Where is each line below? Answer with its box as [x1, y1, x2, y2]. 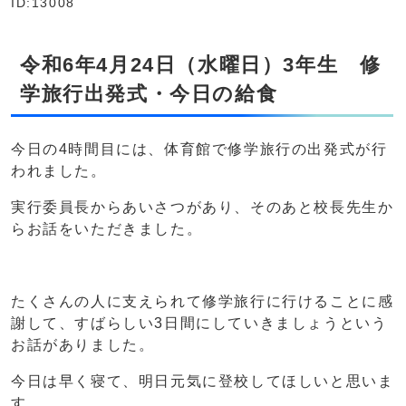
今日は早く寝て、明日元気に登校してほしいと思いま [11, 373, 394, 390]
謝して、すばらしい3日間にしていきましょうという [11, 315, 388, 332]
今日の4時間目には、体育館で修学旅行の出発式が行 [11, 141, 388, 158]
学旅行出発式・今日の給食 [20, 82, 278, 106]
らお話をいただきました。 [11, 221, 203, 237]
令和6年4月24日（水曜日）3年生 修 [20, 53, 382, 77]
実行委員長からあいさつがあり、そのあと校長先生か [11, 199, 394, 216]
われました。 [11, 163, 107, 179]
